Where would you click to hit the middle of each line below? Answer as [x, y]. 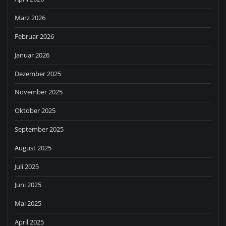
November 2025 [39, 92]
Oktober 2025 [35, 111]
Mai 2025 [28, 204]
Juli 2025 [27, 166]
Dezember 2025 [38, 73]
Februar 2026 [34, 36]
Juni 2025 [28, 185]
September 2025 [39, 129]
